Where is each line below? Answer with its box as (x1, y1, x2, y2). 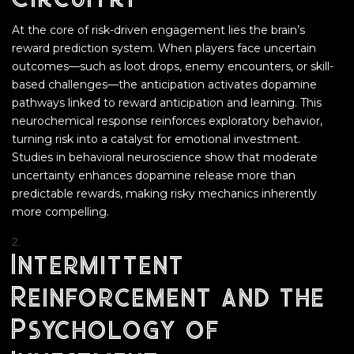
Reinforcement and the (12, 284, 323, 314)
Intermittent (12, 251, 183, 282)
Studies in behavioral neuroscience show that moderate (12, 150, 318, 164)
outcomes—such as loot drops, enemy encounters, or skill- (12, 59, 333, 73)
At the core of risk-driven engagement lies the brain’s (12, 23, 305, 37)
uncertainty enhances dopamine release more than (12, 168, 296, 183)
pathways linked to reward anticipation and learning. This (12, 96, 322, 110)
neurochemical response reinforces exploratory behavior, (12, 114, 322, 128)
